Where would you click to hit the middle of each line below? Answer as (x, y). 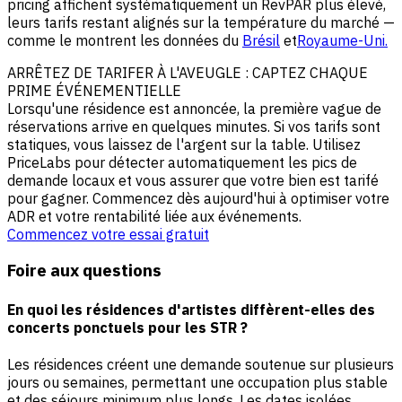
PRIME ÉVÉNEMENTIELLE (94, 90)
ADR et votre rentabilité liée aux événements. (154, 216)
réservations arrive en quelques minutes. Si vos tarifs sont (194, 126)
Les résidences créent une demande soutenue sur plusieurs (201, 364)
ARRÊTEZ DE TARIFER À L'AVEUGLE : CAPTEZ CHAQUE (188, 72)
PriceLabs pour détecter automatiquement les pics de (182, 162)
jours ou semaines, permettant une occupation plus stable (197, 382)
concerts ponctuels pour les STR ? (127, 327)
